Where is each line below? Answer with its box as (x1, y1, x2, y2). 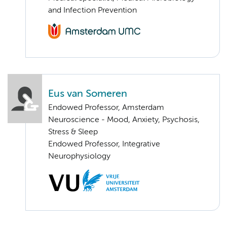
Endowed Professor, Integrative (48, 140, 160, 148)
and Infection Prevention (48, 7, 137, 15)
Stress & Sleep (48, 128, 98, 136)
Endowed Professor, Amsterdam (48, 103, 164, 112)
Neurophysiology (48, 152, 110, 161)
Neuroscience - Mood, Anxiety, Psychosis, (48, 116, 200, 124)
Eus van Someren (48, 89, 127, 99)
